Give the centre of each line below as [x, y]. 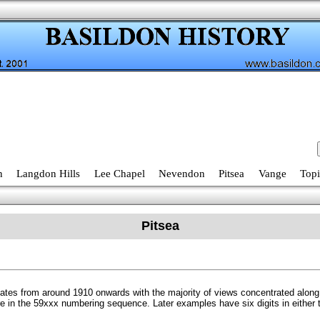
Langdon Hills [49, 174]
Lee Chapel [119, 174]
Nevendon [181, 174]
